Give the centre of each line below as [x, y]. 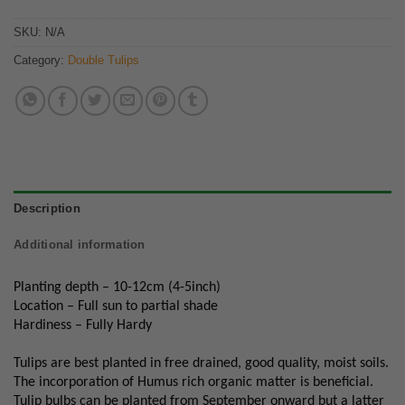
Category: [41, 60]
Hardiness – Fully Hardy [83, 325]
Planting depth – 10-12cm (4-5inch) [117, 287]
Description [47, 208]
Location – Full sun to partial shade [116, 306]
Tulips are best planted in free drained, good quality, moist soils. [201, 363]
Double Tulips [104, 60]
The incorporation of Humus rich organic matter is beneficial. [193, 382]
